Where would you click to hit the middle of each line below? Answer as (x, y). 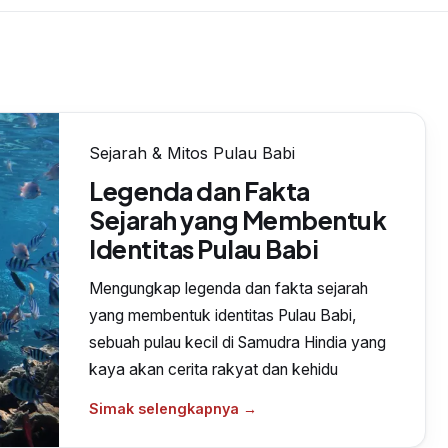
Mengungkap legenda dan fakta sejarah (229, 288)
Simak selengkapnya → (173, 408)
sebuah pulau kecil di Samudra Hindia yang (238, 342)
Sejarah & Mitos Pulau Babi (192, 153)
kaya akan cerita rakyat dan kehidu (214, 369)
